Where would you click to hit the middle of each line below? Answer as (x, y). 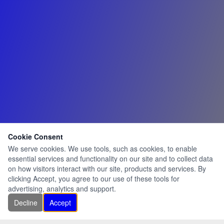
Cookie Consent (35, 136)
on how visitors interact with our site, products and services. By (107, 168)
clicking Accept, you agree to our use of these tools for (94, 178)
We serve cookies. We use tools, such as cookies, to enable (102, 148)
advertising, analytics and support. (62, 188)
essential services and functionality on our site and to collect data (110, 158)
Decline (26, 202)
